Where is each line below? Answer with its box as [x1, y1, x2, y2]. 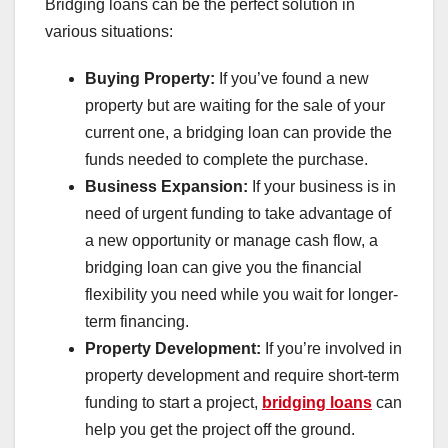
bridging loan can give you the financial [85, 258, 362, 276]
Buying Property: [85, 69, 215, 87]
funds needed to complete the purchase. [85, 150, 368, 168]
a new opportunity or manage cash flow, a [85, 231, 378, 249]
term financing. [85, 312, 189, 330]
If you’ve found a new [215, 69, 369, 87]
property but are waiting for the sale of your [85, 96, 385, 114]
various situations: [45, 22, 173, 40]
